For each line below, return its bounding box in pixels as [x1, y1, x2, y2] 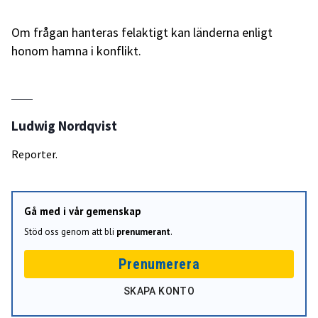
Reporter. [11, 147, 57, 162]
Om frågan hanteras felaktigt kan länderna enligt [11, 24, 273, 41]
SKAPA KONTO [123, 285, 195, 297]
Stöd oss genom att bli [24, 226, 116, 238]
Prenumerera [118, 255, 200, 273]
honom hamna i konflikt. [11, 43, 141, 60]
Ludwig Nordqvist [11, 117, 117, 135]
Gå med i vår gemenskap [24, 204, 141, 219]
